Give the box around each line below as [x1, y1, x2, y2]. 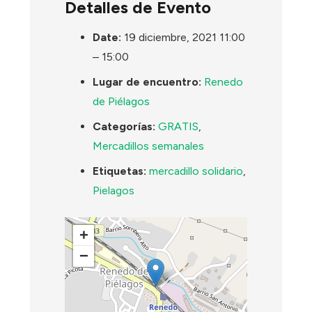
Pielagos [93, 183, 135, 197]
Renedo [204, 75, 244, 88]
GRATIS [158, 119, 199, 133]
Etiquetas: [93, 164, 147, 178]
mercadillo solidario [149, 164, 244, 178]
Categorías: [93, 119, 156, 133]
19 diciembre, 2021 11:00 [124, 30, 246, 44]
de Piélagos [93, 94, 150, 108]
